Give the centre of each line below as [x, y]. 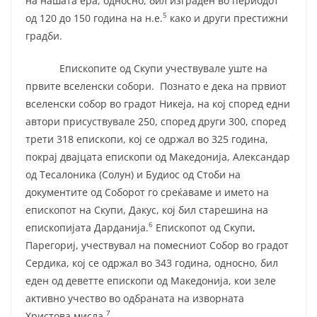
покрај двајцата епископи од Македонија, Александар [158, 156]
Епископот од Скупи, [204, 227]
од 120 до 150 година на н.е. [94, 18]
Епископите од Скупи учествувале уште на [146, 68]
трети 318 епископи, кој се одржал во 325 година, [147, 139]
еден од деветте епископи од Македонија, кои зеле [151, 280]
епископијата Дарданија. [87, 227]
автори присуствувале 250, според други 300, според [156, 121]
